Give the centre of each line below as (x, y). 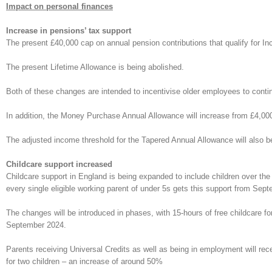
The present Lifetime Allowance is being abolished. (95, 67)
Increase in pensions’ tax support (69, 31)
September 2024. (36, 225)
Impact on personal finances (59, 6)
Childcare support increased (60, 164)
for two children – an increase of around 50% (84, 261)
